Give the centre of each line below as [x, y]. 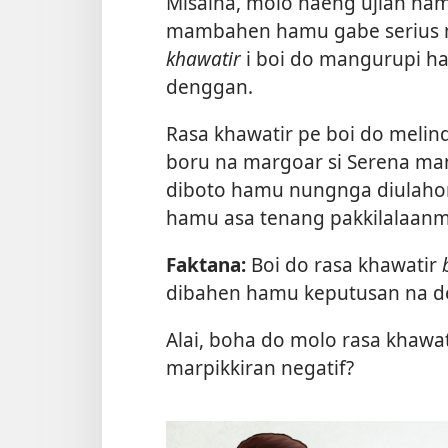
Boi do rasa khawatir [344, 265]
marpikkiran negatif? [260, 368]
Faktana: [206, 265]
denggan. [209, 86]
